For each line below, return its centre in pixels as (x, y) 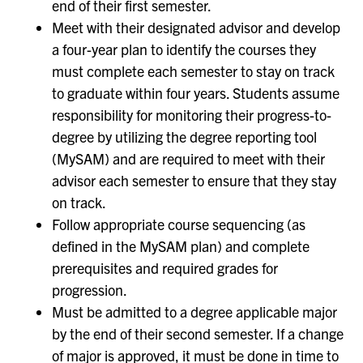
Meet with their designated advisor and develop (196, 27)
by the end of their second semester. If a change (198, 333)
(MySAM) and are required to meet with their (188, 158)
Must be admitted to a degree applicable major (194, 311)
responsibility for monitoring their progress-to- (192, 114)
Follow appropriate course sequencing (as (179, 224)
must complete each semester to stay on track (193, 70)
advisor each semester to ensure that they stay (194, 180)
